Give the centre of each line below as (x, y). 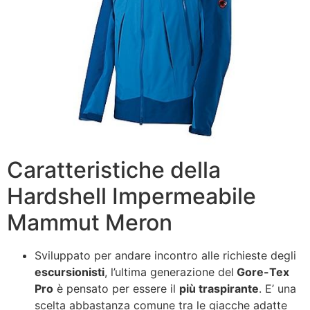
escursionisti (70, 272)
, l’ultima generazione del (169, 272)
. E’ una (277, 288)
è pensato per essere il (116, 288)
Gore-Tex (262, 272)
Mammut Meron (90, 222)
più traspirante (219, 288)
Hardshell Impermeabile (131, 196)
